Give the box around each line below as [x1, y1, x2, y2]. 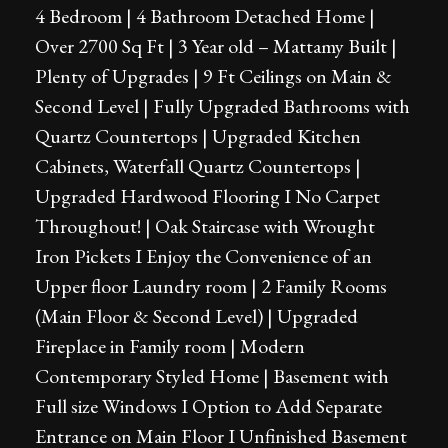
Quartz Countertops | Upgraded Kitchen [35, 123, 361, 149]
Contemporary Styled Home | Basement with [35, 363, 389, 389]
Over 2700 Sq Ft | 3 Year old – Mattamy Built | [35, 33, 397, 59]
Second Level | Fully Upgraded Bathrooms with [35, 93, 410, 119]
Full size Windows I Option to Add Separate [35, 393, 382, 419]
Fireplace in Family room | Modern [35, 333, 305, 359]
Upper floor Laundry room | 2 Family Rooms [35, 273, 387, 299]
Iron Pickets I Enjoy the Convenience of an [35, 243, 372, 269]
